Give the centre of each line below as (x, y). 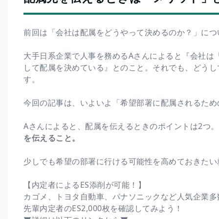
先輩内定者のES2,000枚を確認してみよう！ (103, 208)
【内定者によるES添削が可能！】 (85, 185)
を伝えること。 (52, 138)
